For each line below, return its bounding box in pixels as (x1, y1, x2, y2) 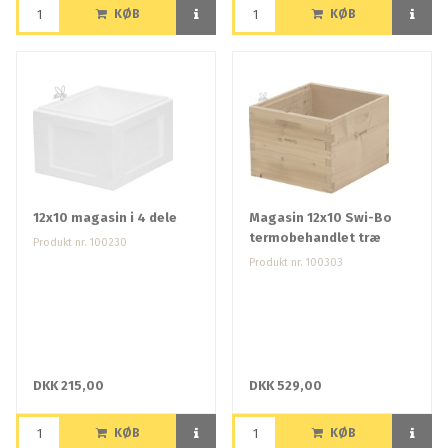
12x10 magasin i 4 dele (33, 210, 177, 226)
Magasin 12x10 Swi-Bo (249, 210, 392, 226)
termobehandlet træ (249, 230, 381, 246)
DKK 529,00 (249, 378, 322, 394)
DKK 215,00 (33, 378, 104, 394)
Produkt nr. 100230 (33, 236, 127, 250)
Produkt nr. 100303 (249, 256, 343, 270)
